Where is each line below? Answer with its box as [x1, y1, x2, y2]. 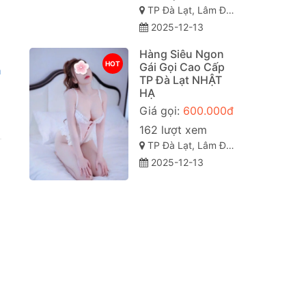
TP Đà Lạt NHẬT [139, 73, 222, 87]
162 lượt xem [139, 123, 207, 137]
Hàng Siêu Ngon [139, 47, 224, 61]
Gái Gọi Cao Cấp [139, 60, 225, 74]
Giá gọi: [139, 104, 183, 118]
